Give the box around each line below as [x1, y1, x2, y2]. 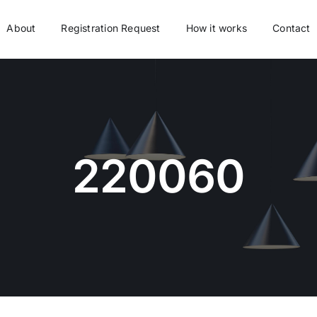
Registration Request [61, 22, 161, 34]
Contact [272, 22, 311, 34]
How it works [185, 22, 248, 34]
